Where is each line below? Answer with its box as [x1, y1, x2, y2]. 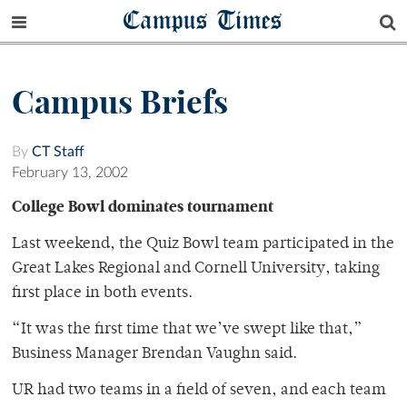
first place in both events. [12, 285, 193, 303]
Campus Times [124, 3, 283, 36]
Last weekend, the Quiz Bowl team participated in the [12, 236, 394, 253]
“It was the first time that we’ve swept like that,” [12, 322, 362, 339]
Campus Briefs [12, 82, 228, 123]
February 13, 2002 [12, 165, 128, 181]
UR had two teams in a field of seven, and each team [12, 382, 386, 400]
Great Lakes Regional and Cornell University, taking [12, 261, 380, 278]
